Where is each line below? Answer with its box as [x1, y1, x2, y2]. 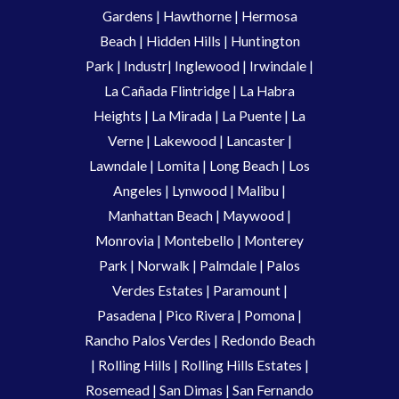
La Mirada [149, 108, 212, 125]
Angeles [113, 183, 162, 199]
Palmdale [199, 257, 259, 274]
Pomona [244, 307, 295, 324]
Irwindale [249, 58, 309, 75]
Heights [94, 108, 142, 125]
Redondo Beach [220, 332, 315, 349]
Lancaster [225, 133, 288, 150]
